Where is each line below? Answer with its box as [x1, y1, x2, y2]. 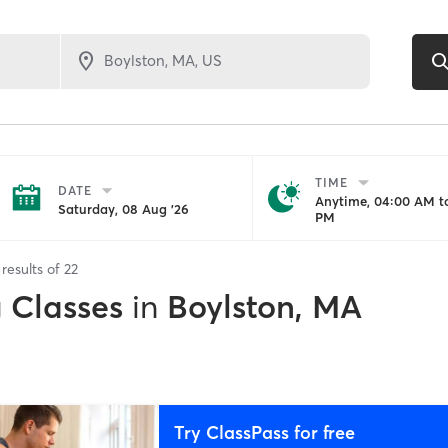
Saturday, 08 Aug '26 [57, 201, 189, 217]
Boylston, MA [167, 286, 362, 326]
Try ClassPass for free [173, 420, 355, 444]
